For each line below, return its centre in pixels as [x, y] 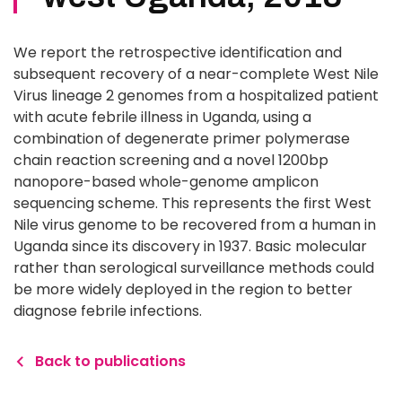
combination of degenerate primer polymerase [182, 139]
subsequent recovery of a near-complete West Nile [196, 74]
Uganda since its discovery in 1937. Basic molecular [190, 246]
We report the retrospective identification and [178, 52]
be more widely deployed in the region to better [183, 289]
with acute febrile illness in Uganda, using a [162, 117]
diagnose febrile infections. [108, 311]
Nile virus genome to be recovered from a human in [195, 225]
